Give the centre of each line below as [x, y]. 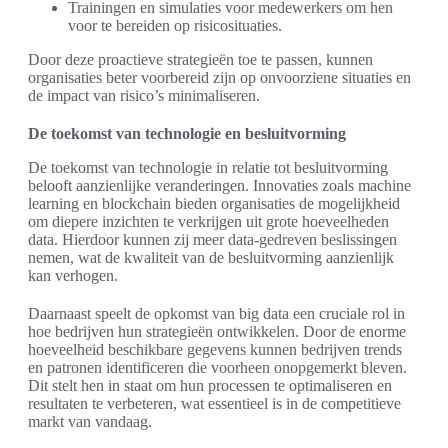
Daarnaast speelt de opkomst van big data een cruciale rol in [216, 314]
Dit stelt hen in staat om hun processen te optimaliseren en [210, 386]
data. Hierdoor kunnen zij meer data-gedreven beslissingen [212, 240]
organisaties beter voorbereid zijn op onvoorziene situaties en [219, 78]
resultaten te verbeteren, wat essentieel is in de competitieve [214, 404]
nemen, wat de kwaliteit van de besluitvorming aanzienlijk [211, 258]
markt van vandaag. [90, 422]
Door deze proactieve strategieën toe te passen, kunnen [200, 60]
